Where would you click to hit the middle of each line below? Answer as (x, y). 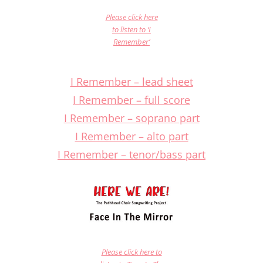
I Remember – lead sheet (131, 82)
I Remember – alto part (131, 136)
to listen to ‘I (131, 30)
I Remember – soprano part (131, 118)
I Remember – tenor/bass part (131, 155)
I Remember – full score (131, 100)
